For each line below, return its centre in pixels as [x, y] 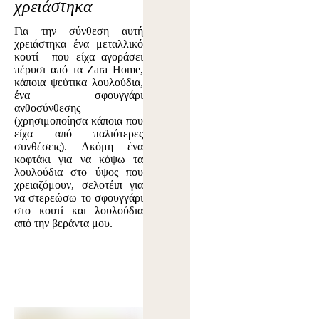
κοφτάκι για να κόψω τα [79, 159]
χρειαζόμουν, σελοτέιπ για [79, 185]
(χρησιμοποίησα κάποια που [79, 121]
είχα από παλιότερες [79, 134]
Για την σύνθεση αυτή [79, 31]
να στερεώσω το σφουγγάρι [79, 198]
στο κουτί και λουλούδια [79, 210]
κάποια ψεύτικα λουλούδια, [79, 82]
